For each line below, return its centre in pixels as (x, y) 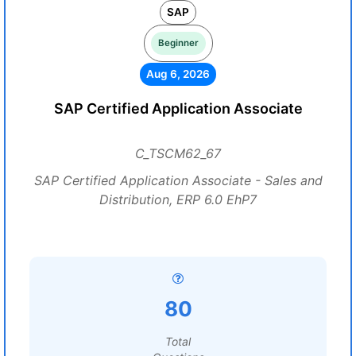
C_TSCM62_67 (178, 153)
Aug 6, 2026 (178, 74)
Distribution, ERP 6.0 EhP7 (178, 199)
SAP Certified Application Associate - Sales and (178, 180)
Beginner (178, 43)
